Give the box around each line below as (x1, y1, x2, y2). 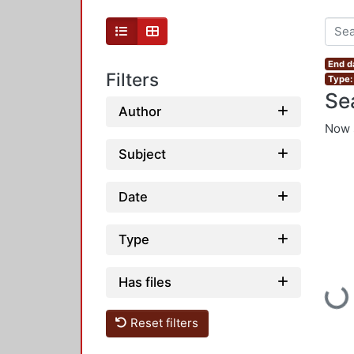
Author (119, 103, 161, 119)
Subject (119, 145, 166, 162)
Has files (119, 273, 171, 290)
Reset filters (127, 315, 199, 331)
